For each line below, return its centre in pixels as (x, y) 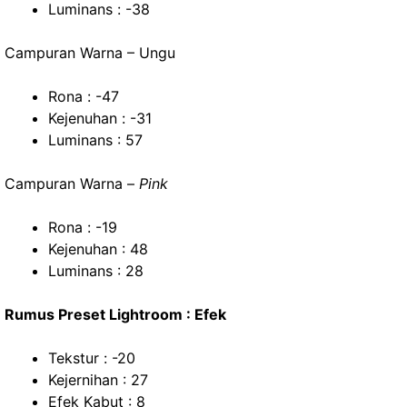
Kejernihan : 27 (98, 380)
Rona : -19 (83, 227)
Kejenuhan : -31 (100, 118)
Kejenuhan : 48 (98, 249)
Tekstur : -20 (92, 358)
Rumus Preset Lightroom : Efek (115, 314)
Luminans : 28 (96, 271)
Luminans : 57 (95, 140)
